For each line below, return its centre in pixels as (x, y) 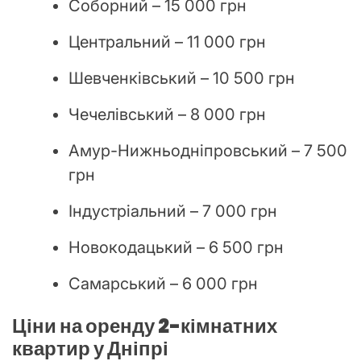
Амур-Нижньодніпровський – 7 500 (208, 150)
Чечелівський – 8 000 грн (167, 114)
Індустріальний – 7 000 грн (173, 211)
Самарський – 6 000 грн (163, 283)
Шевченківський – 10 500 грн (182, 78)
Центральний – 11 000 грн (167, 41)
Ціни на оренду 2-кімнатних (145, 326)
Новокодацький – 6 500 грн (176, 247)
